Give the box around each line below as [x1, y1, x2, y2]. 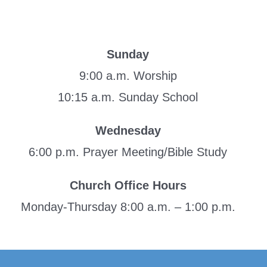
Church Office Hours [69, 178, 187, 192]
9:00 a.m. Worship [79, 69, 177, 82]
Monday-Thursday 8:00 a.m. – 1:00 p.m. [20, 200, 235, 213]
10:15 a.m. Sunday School [58, 90, 198, 104]
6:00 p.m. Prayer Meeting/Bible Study [29, 145, 228, 159]
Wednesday [95, 123, 161, 137]
